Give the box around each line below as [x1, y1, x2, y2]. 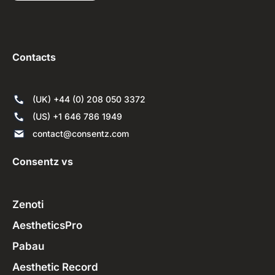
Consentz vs [12, 155, 73, 168]
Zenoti [12, 198, 44, 211]
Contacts [12, 51, 56, 64]
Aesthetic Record [12, 261, 98, 274]
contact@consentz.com [32, 128, 129, 139]
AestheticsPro [12, 219, 82, 232]
